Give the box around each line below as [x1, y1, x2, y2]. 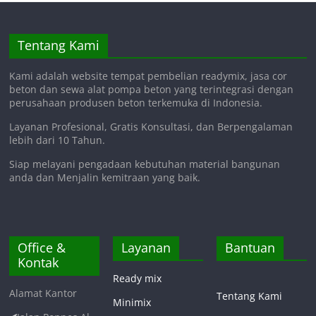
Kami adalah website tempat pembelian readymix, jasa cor [9, 68, 288, 83]
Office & [18, 238, 66, 256]
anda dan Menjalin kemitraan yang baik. [9, 170, 201, 184]
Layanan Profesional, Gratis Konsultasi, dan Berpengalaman [9, 119, 293, 133]
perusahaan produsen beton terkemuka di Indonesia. [9, 95, 263, 109]
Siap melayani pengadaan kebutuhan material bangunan [9, 157, 281, 171]
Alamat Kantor [9, 286, 78, 300]
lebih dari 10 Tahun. [9, 133, 106, 147]
